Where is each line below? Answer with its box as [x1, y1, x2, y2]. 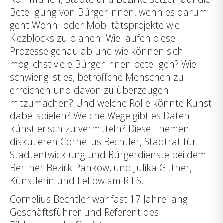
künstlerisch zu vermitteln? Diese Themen [10, 121, 189, 135]
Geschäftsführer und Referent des [10, 205, 159, 219]
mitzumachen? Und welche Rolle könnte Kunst [10, 96, 212, 110]
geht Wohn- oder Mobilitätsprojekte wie [10, 18, 180, 32]
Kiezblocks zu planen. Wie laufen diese [10, 31, 175, 45]
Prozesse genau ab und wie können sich [10, 44, 183, 58]
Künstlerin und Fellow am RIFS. [10, 173, 144, 187]
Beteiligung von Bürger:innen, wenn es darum [10, 5, 207, 19]
